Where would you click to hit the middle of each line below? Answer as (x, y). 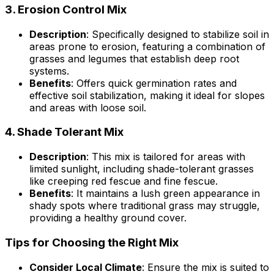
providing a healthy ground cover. (108, 218)
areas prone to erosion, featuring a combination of (147, 46)
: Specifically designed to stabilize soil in (178, 34)
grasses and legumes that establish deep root (134, 58)
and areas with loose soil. (88, 107)
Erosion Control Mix (72, 9)
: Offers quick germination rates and (154, 83)
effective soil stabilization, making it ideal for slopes (147, 95)
